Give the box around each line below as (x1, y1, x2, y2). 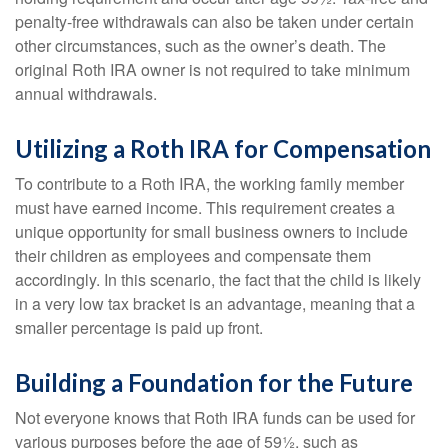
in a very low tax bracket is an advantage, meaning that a (15, 292, 415, 315)
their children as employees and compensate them (15, 244, 371, 267)
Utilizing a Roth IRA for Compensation (15, 134, 431, 163)
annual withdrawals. (15, 82, 157, 105)
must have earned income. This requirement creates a (15, 196, 395, 219)
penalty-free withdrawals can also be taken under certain (15, 10, 414, 33)
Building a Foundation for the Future (15, 368, 413, 397)
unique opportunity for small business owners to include (15, 220, 408, 243)
